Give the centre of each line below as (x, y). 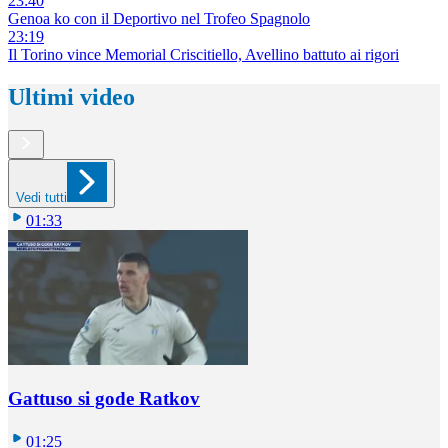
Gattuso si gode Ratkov (104, 399)
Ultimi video (71, 96)
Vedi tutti (41, 198)
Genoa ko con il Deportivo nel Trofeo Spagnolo (159, 18)
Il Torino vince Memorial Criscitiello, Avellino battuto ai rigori (203, 54)
